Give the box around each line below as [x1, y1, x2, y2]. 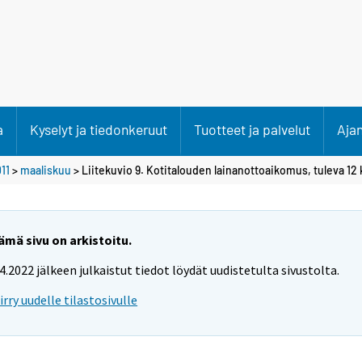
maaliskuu [20, 162, 71, 177]
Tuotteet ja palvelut [194, 120, 310, 138]
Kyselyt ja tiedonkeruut [30, 120, 167, 138]
